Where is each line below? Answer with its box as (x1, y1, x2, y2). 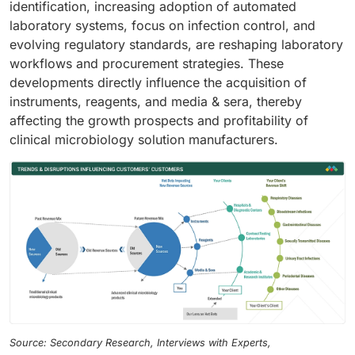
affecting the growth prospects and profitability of (10, 112, 308, 128)
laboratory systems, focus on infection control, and (10, 17, 315, 33)
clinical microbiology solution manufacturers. (10, 131, 278, 147)
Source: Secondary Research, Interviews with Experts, (10, 337, 271, 349)
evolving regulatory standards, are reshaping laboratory (10, 36, 343, 52)
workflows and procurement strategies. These (10, 55, 284, 71)
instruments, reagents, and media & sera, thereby (10, 93, 302, 109)
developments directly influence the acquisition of (10, 74, 307, 90)
